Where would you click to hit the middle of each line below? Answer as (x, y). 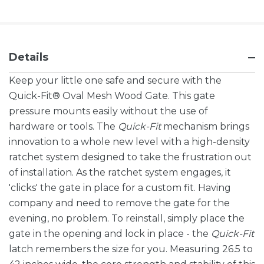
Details (29, 57)
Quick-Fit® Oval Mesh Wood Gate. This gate (112, 96)
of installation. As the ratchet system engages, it (120, 173)
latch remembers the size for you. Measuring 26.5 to (131, 249)
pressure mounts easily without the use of (108, 111)
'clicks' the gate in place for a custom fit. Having (120, 188)
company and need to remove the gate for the (119, 203)
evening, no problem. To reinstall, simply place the (127, 219)
